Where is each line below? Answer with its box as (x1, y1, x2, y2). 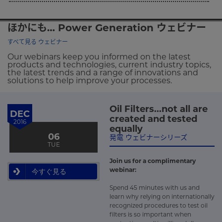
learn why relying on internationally (110, 193, 215, 200)
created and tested (110, 113, 197, 124)
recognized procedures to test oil (110, 202, 208, 209)
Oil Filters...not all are (110, 103, 208, 114)
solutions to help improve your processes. (7, 75, 172, 85)
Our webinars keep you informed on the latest (7, 52, 191, 61)
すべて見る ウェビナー (7, 38, 68, 46)
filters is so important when (110, 211, 191, 218)
